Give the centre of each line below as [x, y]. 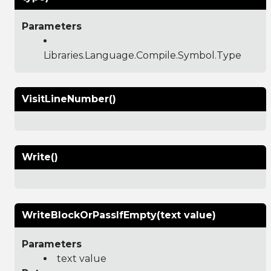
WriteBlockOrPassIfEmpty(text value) [119, 215]
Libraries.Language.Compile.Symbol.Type [142, 55]
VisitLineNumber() [69, 99]
